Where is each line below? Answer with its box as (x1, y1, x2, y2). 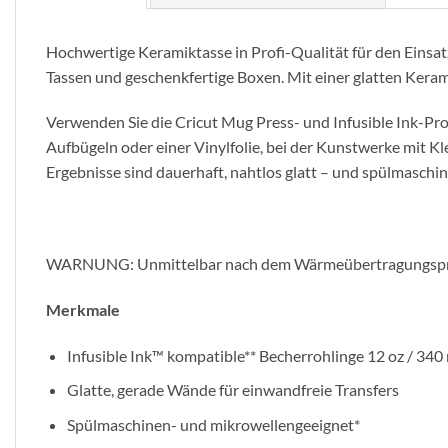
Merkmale (46, 299, 120, 319)
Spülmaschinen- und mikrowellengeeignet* (66, 414, 360, 434)
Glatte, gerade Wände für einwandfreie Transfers (66, 380, 399, 400)
